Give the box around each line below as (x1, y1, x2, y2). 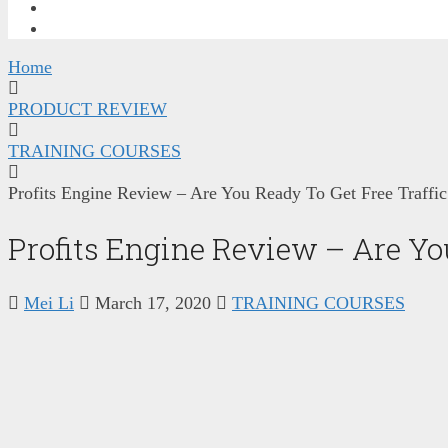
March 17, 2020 (95, 292, 211, 313)
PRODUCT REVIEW (8, 98, 167, 119)
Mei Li (24, 292, 74, 313)
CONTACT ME (48, 18, 154, 38)
